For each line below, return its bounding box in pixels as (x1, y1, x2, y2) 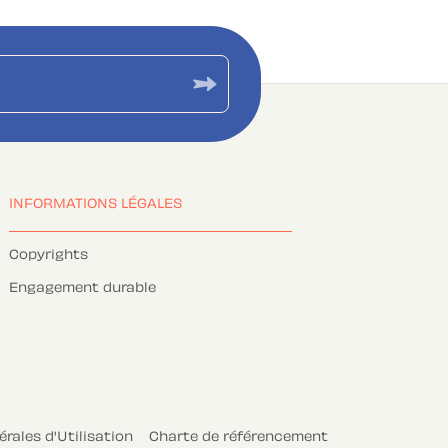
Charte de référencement (148, 431, 328, 444)
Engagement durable (8, 282, 156, 295)
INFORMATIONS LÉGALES (8, 198, 182, 211)
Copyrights (8, 249, 88, 262)
